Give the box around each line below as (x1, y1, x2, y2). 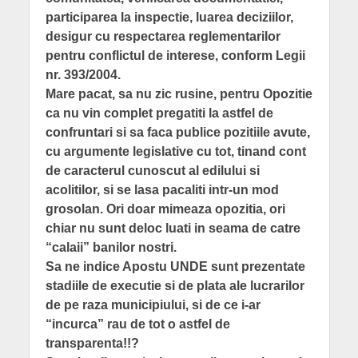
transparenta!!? (45, 336, 139, 351)
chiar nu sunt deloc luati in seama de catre (45, 221, 300, 236)
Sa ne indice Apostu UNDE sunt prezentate (45, 260, 305, 274)
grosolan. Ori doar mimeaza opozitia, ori (45, 202, 285, 217)
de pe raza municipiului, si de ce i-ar (45, 298, 261, 312)
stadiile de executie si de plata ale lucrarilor (45, 279, 304, 293)
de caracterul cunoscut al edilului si (45, 164, 260, 178)
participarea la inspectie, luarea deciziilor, (45, 10, 293, 25)
